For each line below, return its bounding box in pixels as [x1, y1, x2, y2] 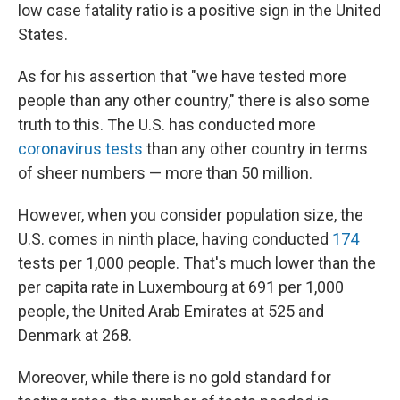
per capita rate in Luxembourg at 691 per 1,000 [18, 278, 344, 296]
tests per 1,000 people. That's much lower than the [18, 254, 376, 272]
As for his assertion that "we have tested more [18, 67, 346, 86]
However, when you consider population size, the [18, 205, 363, 224]
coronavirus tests [18, 139, 146, 158]
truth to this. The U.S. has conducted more [18, 115, 316, 134]
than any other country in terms [146, 139, 368, 158]
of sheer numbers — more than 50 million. [18, 163, 312, 182]
